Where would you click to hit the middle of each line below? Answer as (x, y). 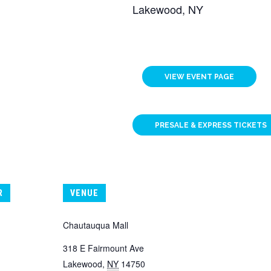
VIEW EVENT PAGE (199, 77)
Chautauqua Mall (96, 225)
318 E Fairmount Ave (103, 248)
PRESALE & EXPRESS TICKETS (211, 125)
